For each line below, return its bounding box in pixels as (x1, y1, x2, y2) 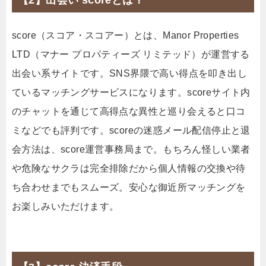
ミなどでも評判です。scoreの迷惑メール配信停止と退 (12, 125, 251, 136)
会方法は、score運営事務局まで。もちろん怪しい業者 (12, 144, 251, 155)
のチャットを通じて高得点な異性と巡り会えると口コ (12, 106, 246, 117)
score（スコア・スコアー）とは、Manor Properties (12, 30, 239, 41)
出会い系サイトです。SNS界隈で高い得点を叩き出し (12, 68, 247, 79)
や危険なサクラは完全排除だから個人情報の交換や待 (12, 163, 246, 174)
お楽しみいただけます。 (12, 201, 119, 212)
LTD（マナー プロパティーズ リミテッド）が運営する (12, 49, 250, 60)
